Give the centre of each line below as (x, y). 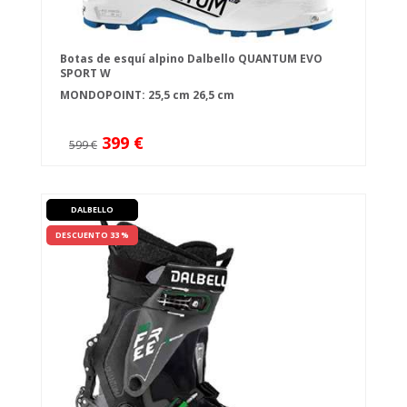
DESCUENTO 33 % (92, 235)
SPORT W (85, 74)
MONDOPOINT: (104, 95)
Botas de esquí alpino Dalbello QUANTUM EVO (191, 59)
